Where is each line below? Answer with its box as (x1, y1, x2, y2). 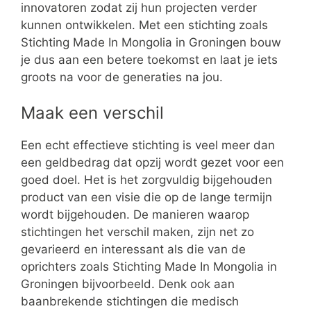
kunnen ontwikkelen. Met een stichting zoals (21, 17, 268, 32)
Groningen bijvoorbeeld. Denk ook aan (21, 277, 235, 291)
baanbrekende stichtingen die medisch (21, 294, 239, 308)
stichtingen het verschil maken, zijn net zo (21, 225, 254, 239)
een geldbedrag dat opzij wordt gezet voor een (21, 155, 284, 169)
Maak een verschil (21, 103, 164, 123)
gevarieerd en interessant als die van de (21, 242, 246, 256)
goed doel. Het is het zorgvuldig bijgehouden (21, 173, 272, 187)
